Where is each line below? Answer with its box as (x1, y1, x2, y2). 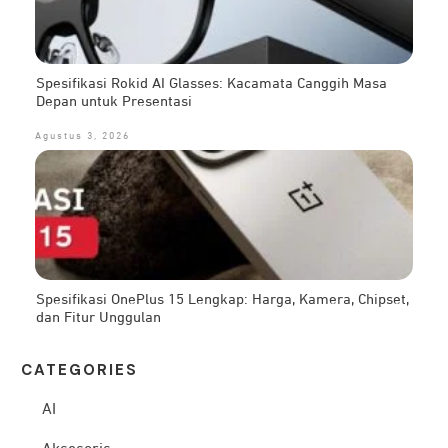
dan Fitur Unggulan (36, 309, 161, 325)
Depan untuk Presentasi (36, 93, 192, 109)
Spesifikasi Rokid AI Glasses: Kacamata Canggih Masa (36, 75, 387, 91)
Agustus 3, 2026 (35, 130, 130, 141)
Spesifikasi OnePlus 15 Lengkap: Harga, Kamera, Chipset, (36, 291, 409, 307)
